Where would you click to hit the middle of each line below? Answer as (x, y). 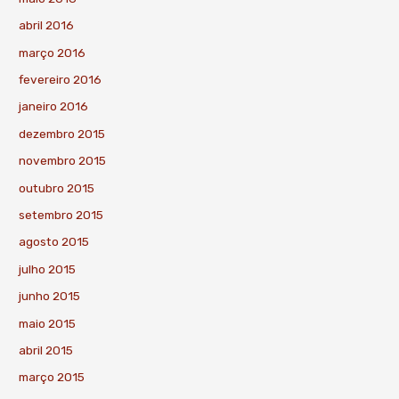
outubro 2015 (57, 187)
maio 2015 (48, 323)
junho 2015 (50, 296)
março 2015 (52, 377)
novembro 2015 (63, 161)
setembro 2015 (61, 215)
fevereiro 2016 (61, 79)
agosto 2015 (54, 242)
